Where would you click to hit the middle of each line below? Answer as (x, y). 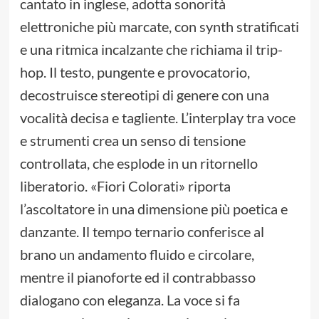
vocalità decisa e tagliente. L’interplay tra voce (157, 118)
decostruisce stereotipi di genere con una (144, 95)
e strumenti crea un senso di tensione (132, 141)
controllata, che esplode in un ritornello (138, 163)
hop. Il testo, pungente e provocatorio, (135, 72)
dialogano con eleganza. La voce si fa (130, 300)
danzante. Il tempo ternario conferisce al (142, 232)
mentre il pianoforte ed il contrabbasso (137, 277)
